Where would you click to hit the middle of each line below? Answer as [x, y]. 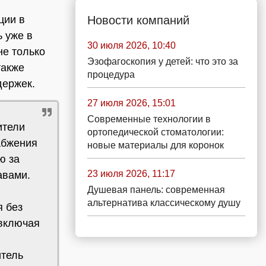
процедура [111, 75]
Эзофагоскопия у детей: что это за [163, 61]
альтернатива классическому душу [164, 203]
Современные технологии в [149, 119]
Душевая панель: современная [156, 190]
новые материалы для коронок [156, 145]
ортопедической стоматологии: [156, 132]
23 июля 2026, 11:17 [131, 174]
